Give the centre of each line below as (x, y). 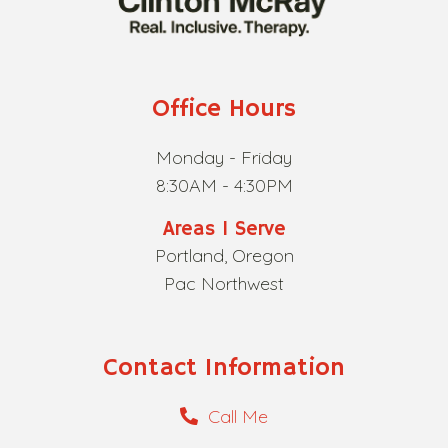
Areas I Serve (224, 229)
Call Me (238, 416)
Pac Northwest (224, 283)
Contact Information (224, 367)
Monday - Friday (224, 157)
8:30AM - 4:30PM (224, 185)
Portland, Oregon (224, 255)
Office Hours (224, 108)
